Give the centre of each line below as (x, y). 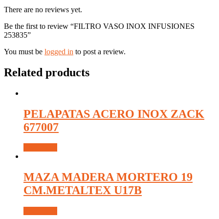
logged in (59, 51)
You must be (24, 51)
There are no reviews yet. (43, 9)
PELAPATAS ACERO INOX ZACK (114, 114)
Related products (47, 72)
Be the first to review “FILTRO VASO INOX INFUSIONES (99, 26)
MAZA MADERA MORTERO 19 (108, 177)
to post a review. (99, 51)
